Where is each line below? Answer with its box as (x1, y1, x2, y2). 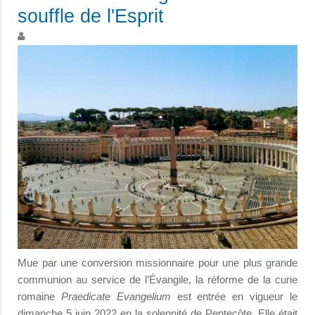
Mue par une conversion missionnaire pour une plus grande (18, 256, 297, 269)
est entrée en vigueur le (176, 290, 298, 302)
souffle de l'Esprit (18, 5, 164, 27)
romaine (18, 290, 61, 302)
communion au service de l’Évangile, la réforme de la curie (18, 273, 297, 285)
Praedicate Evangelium (60, 290, 177, 302)
